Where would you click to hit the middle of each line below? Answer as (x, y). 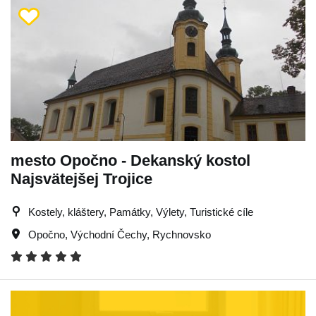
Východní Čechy (109, 234)
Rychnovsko (182, 234)
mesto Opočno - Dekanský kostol (130, 160)
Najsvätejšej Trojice (81, 178)
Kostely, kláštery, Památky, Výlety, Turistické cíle (141, 212)
